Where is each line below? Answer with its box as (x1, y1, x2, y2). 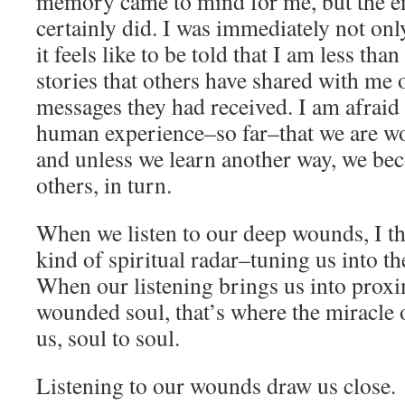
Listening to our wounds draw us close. (36, 370, 396, 400)
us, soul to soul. (36, 322, 188, 353)
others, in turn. (36, 169, 180, 200)
